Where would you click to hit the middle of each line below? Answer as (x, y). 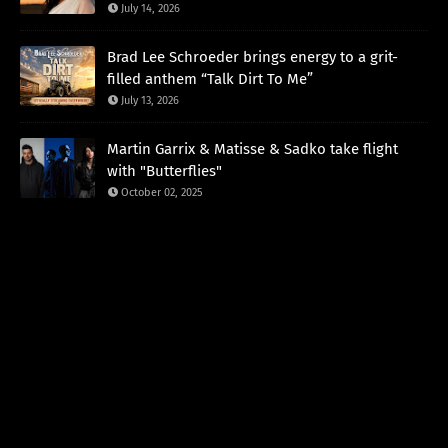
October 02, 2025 (162, 192)
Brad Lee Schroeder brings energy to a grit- (252, 56)
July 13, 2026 (150, 100)
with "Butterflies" (164, 170)
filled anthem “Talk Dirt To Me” (210, 78)
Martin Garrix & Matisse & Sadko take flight (252, 148)
